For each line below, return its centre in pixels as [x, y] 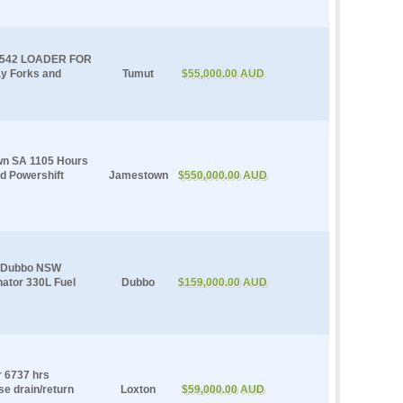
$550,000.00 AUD [223, 175]
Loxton [138, 389]
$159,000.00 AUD [223, 282]
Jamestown [138, 175]
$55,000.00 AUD [223, 73]
